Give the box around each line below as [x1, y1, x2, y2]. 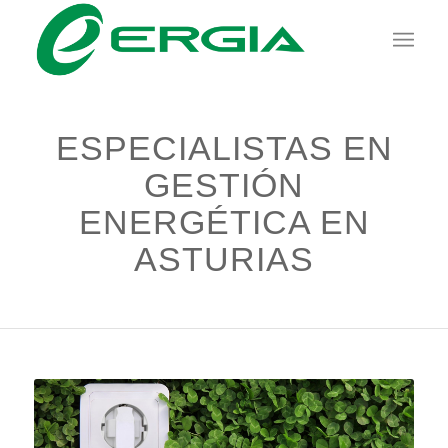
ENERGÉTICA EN [78, 203, 370, 241]
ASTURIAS [134, 240, 314, 278]
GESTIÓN [144, 166, 304, 204]
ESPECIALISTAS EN [55, 129, 393, 167]
